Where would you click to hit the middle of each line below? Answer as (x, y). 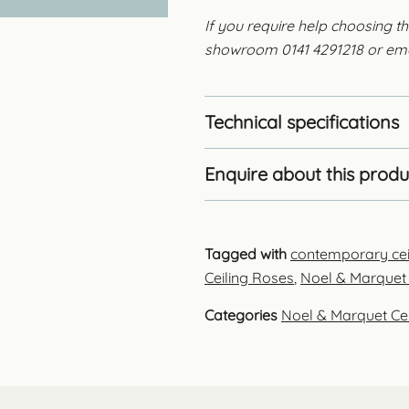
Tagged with (246, 253)
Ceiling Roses (249, 277)
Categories (241, 315)
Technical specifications (302, 121)
